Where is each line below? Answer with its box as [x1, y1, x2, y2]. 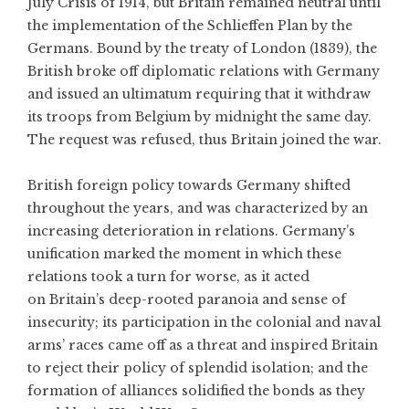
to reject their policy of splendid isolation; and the [27, 360, 368, 377]
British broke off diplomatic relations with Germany [27, 63, 380, 80]
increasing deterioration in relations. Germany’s [27, 223, 355, 240]
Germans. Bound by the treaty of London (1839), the [27, 40, 377, 58]
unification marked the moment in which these [27, 246, 341, 263]
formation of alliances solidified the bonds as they [27, 383, 365, 400]
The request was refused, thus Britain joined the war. [27, 131, 382, 149]
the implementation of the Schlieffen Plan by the [27, 17, 352, 35]
